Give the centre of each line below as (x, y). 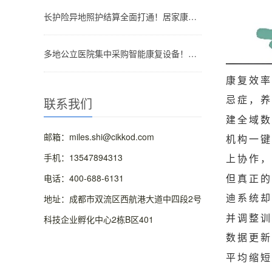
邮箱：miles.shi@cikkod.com (99, 137)
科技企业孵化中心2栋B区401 (99, 219)
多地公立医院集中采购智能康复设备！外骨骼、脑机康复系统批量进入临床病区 (192, 53)
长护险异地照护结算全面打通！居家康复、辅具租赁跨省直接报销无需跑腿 (192, 16)
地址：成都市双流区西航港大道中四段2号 (123, 199)
